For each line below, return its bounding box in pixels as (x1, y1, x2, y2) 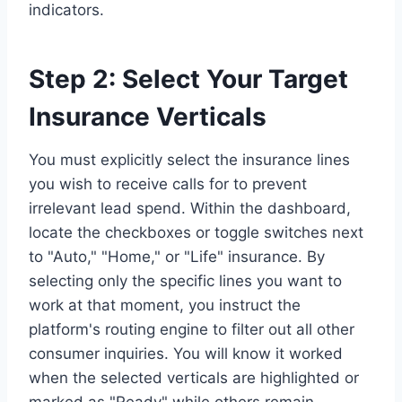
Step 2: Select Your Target (29, 63, 348, 94)
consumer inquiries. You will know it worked (29, 344, 343, 363)
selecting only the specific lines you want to (29, 271, 342, 290)
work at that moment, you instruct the (29, 295, 301, 314)
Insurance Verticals (29, 100, 267, 132)
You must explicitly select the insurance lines (29, 150, 350, 169)
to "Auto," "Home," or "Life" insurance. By (29, 247, 325, 266)
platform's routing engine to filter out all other (29, 319, 354, 338)
